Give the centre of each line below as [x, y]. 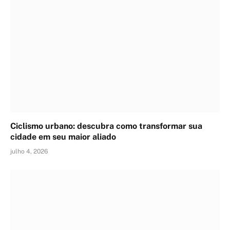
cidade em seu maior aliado [63, 137]
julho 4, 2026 [29, 151]
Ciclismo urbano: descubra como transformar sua [106, 126]
